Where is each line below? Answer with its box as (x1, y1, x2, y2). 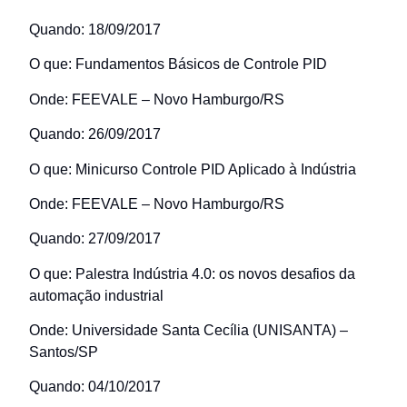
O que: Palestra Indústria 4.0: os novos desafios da (29, 265, 355, 282)
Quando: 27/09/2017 (29, 231, 161, 247)
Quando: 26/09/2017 (29, 126, 161, 143)
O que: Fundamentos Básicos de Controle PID (29, 56, 327, 73)
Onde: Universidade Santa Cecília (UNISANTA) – (29, 323, 348, 339)
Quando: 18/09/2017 (29, 21, 161, 37)
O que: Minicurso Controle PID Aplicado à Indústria (29, 161, 356, 177)
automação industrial (29, 287, 164, 303)
